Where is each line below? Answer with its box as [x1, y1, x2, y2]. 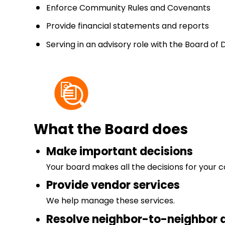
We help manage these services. [46, 195, 175, 207]
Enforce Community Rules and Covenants [46, 2, 211, 14]
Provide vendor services [46, 177, 180, 193]
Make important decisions [46, 143, 193, 159]
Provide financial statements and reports [46, 20, 209, 32]
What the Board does [34, 119, 188, 139]
